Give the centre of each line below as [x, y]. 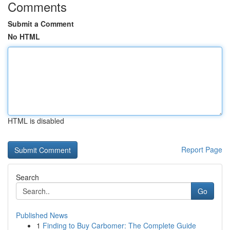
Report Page [202, 149]
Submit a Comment [41, 24]
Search [27, 177]
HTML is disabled [36, 121]
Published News [42, 215]
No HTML [24, 36]
